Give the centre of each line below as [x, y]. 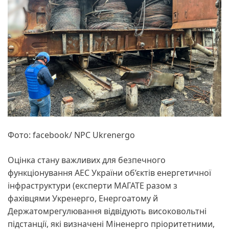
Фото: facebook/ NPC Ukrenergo [71, 135]
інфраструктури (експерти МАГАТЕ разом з [93, 186]
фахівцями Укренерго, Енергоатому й [83, 199]
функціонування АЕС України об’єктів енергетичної [109, 173]
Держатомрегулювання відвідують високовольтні [107, 211]
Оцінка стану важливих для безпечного [87, 160]
